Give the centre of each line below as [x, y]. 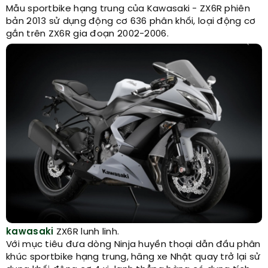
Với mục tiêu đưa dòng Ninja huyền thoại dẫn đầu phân [133, 244]
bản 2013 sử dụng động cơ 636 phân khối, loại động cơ [131, 22]
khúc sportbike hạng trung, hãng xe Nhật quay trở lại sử [133, 257]
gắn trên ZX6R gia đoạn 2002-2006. [87, 34]
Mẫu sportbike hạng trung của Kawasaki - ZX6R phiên [128, 9]
